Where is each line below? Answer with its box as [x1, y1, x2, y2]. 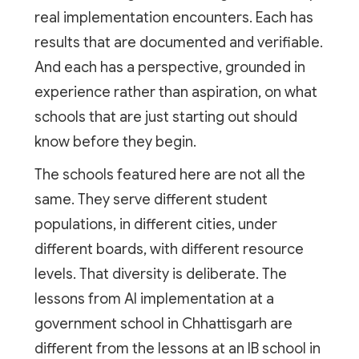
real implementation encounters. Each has [34, 8, 313, 26]
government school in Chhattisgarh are [34, 314, 292, 333]
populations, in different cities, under [34, 215, 277, 233]
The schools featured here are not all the [34, 165, 305, 184]
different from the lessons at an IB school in [34, 339, 321, 357]
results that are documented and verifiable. [34, 33, 323, 51]
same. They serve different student [34, 190, 268, 208]
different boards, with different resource [34, 240, 304, 258]
